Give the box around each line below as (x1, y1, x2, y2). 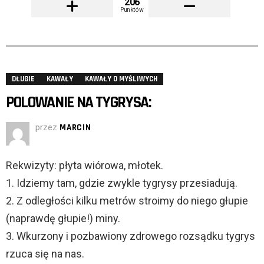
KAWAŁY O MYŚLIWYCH (85, 74, 157, 84)
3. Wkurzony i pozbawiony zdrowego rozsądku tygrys (6, 230, 255, 243)
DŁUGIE (12, 74, 35, 84)
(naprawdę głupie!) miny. (6, 212, 120, 225)
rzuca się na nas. (6, 247, 84, 260)
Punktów (120, 6, 144, 14)
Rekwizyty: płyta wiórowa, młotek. (6, 159, 163, 172)
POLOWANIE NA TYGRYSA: (6, 93, 151, 113)
